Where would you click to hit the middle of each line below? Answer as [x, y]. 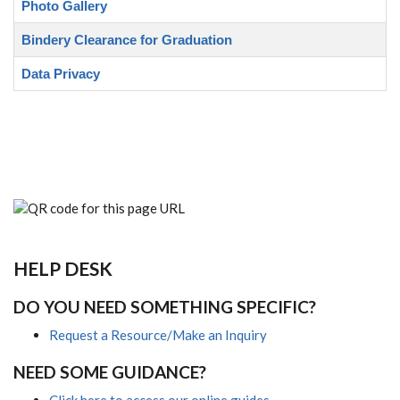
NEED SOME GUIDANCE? [110, 371]
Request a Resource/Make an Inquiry [158, 334]
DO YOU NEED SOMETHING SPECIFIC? [165, 306]
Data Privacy [61, 74]
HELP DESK [63, 268]
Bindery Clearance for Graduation [127, 40]
